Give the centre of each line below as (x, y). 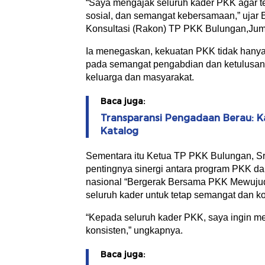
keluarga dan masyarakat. (140, 77)
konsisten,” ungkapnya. (134, 231)
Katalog (119, 131)
